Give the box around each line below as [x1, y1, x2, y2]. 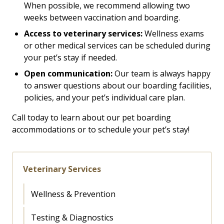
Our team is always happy [112, 67, 210, 79]
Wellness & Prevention [31, 188, 115, 199]
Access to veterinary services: [24, 27, 142, 39]
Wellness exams [142, 27, 204, 39]
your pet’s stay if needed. [24, 51, 117, 63]
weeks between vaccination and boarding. [24, 11, 180, 23]
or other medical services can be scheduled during [24, 39, 210, 51]
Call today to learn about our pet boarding [12, 111, 171, 123]
